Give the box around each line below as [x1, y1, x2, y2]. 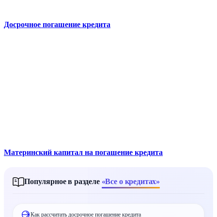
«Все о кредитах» [101, 177, 160, 186]
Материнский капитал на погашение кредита [4, 148, 163, 157]
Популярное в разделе [24, 177, 102, 186]
